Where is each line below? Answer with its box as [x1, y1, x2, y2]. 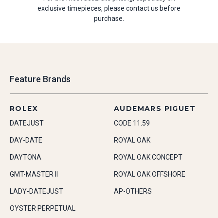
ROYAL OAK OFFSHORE [114, 170, 185, 178]
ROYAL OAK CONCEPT [114, 153, 182, 161]
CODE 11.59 [114, 119, 150, 127]
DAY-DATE [10, 136, 42, 144]
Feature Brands [10, 74, 71, 84]
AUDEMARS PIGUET [114, 104, 196, 113]
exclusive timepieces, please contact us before [37, 4, 181, 12]
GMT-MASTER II [10, 170, 58, 178]
